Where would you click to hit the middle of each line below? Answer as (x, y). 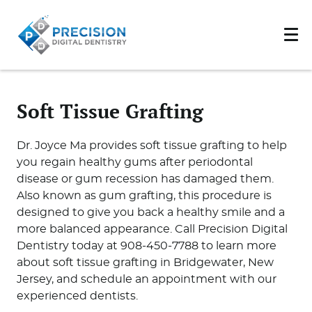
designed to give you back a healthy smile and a (150, 212)
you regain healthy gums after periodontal (134, 162)
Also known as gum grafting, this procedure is (144, 195)
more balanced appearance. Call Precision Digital (152, 229)
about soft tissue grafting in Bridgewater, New (145, 262)
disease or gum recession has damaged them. (145, 179)
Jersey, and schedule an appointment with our (146, 279)
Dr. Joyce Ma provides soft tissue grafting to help (151, 145)
